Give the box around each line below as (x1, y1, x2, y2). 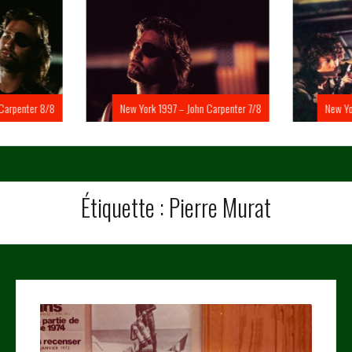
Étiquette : (81, 189, 169, 225)
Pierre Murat (169, 189, 271, 225)
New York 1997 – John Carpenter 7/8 (119, 100, 260, 117)
